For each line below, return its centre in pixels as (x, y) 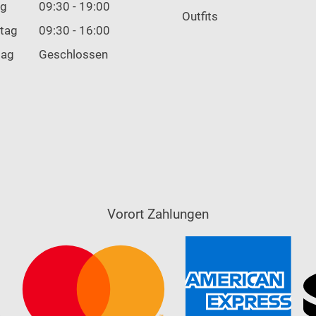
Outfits (200, 16)
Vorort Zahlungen (158, 214)
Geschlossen (73, 54)
